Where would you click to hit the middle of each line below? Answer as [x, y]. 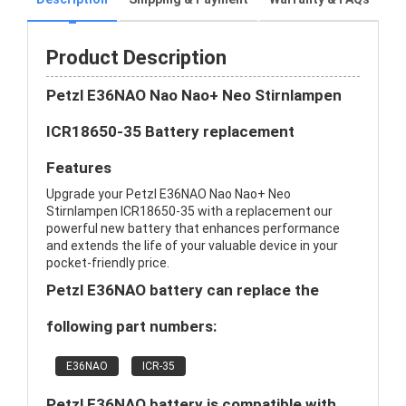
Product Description [136, 58]
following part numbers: [131, 326]
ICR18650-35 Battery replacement [170, 131]
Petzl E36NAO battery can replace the [183, 290]
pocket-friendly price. [108, 263]
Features [79, 168]
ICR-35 [159, 366]
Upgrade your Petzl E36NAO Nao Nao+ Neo [169, 194]
